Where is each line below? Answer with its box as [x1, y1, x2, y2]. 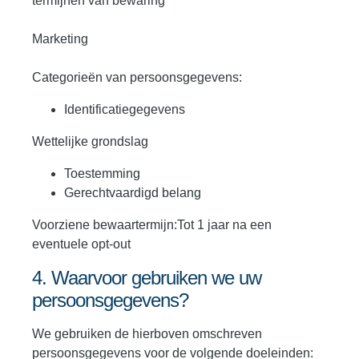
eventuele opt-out [32, 237, 131, 252]
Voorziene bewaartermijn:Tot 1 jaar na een [32, 218, 272, 232]
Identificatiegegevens [64, 103, 185, 117]
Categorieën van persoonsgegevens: [32, 71, 242, 85]
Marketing [32, 32, 88, 46]
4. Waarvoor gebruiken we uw [32, 267, 261, 289]
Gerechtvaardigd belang [64, 186, 201, 200]
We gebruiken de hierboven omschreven [32, 327, 262, 341]
